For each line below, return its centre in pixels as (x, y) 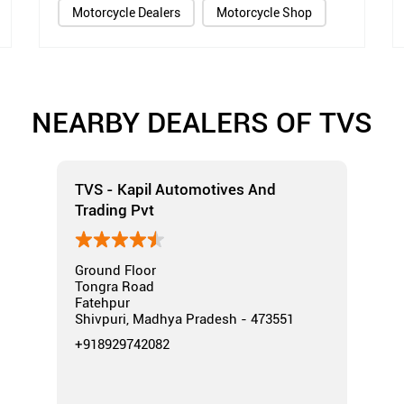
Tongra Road (115, 287)
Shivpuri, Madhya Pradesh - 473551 (184, 320)
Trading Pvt (115, 210)
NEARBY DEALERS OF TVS (202, 122)
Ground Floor (115, 271)
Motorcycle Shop (265, 13)
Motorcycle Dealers (127, 13)
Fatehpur (102, 303)
